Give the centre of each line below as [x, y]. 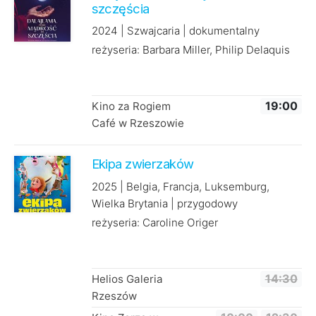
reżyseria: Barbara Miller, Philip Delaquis [190, 50]
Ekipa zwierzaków [142, 164]
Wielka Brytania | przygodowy [164, 203]
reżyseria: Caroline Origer [154, 222]
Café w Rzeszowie [138, 123]
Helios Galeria [127, 279]
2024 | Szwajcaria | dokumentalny [175, 31]
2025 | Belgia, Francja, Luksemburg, [180, 186]
